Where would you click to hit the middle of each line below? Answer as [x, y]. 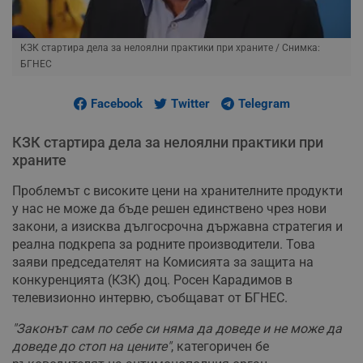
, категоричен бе [220, 347]
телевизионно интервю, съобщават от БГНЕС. [150, 298]
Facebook [116, 104]
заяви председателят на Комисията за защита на [163, 263]
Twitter [190, 104]
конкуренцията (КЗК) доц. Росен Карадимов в [152, 280]
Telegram [264, 104]
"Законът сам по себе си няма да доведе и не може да [177, 329]
